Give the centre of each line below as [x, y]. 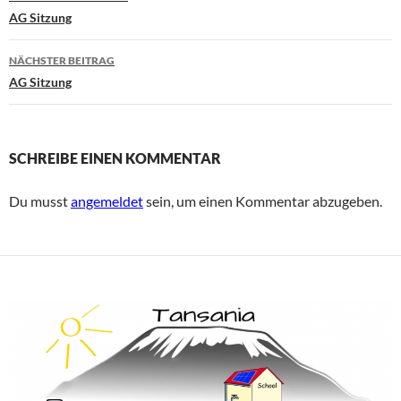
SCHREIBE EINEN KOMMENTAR [115, 158]
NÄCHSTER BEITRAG [62, 60]
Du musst [40, 200]
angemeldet [107, 200]
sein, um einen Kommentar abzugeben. [263, 200]
